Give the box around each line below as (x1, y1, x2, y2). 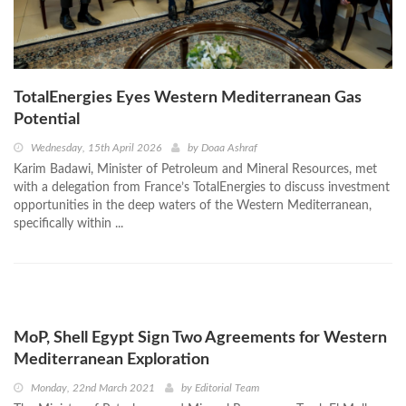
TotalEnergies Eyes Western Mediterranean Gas (14, 89, 362, 106)
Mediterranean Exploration (14, 351, 209, 368)
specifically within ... (14, 217, 123, 230)
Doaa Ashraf (201, 141, 257, 153)
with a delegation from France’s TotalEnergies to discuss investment (14, 180, 390, 194)
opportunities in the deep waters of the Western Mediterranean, (14, 198, 372, 212)
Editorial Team (195, 382, 259, 393)
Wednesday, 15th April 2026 (31, 141, 161, 153)
